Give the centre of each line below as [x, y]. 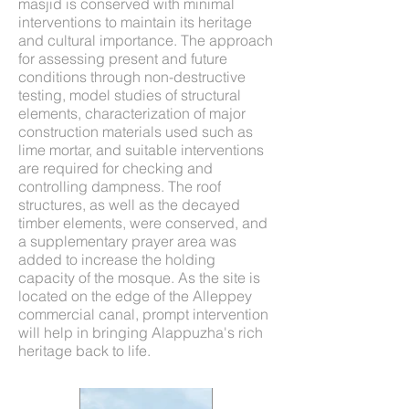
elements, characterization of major [132, 113]
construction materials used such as [136, 131]
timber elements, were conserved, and [143, 223]
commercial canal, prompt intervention [143, 314]
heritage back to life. [84, 351]
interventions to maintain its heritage [135, 22]
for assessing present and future [123, 58]
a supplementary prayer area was [127, 241]
